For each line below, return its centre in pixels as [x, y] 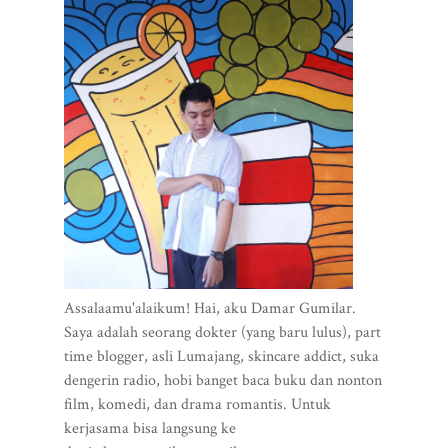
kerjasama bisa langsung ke [150, 428]
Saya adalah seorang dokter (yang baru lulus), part [222, 332]
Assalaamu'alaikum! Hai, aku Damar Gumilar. [210, 308]
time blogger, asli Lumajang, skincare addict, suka [221, 356]
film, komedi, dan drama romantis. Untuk [197, 404]
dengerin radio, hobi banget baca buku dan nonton [223, 380]
